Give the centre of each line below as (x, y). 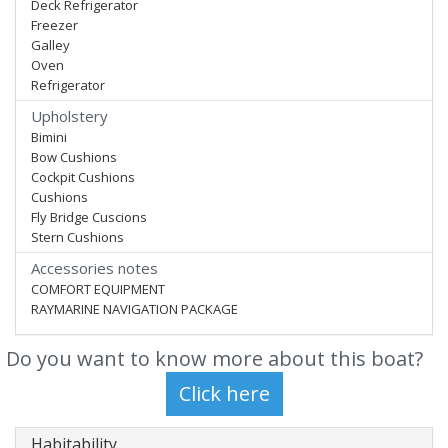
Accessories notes (94, 268)
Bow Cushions (74, 157)
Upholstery (69, 116)
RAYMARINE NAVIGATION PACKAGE (134, 309)
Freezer (54, 25)
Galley (50, 45)
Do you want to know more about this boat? (214, 358)
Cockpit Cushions (83, 177)
